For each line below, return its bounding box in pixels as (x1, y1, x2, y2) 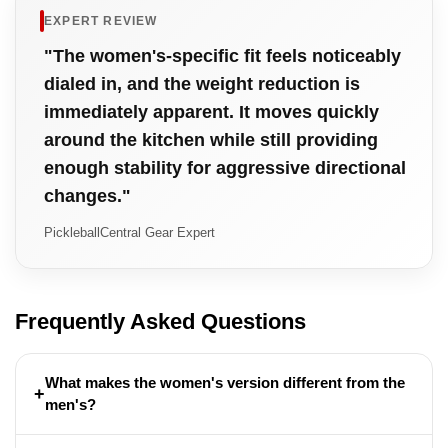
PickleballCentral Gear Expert (44, 224, 215, 240)
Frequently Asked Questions (15, 308, 306, 334)
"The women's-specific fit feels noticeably (44, 45, 401, 66)
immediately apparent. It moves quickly (44, 101, 379, 122)
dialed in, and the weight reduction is (44, 73, 360, 94)
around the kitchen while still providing (44, 129, 378, 150)
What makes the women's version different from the (45, 373, 405, 391)
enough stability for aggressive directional (44, 157, 406, 178)
